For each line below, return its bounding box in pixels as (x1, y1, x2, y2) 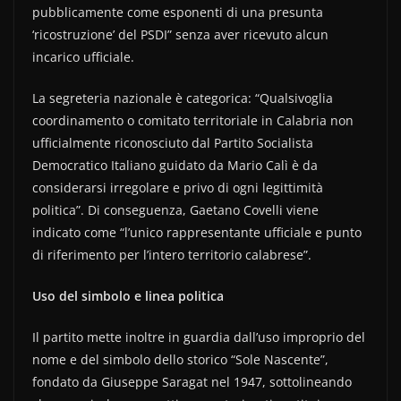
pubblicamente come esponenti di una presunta (32, 4, 323, 21)
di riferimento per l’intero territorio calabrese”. (32, 246, 311, 263)
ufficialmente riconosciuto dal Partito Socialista (32, 134, 313, 151)
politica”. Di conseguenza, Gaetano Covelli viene (32, 201, 319, 218)
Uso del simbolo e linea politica (32, 287, 224, 304)
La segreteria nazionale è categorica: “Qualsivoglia (32, 90, 333, 107)
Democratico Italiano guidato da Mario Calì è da (32, 157, 318, 174)
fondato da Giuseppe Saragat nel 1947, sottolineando (32, 373, 352, 390)
